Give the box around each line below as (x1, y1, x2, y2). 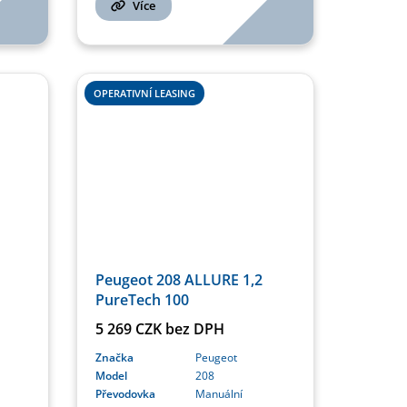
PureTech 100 (94, 289, 189, 310)
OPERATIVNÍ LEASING (93, 86, 195, 101)
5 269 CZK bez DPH (94, 318, 224, 339)
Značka (94, 349, 134, 365)
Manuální (194, 385, 243, 402)
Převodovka (94, 385, 155, 402)
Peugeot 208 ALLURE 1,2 (94, 269, 263, 290)
